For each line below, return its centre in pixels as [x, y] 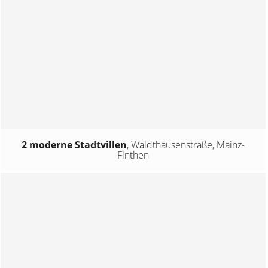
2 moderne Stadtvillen [74, 144]
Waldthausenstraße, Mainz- [188, 144]
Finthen [133, 155]
